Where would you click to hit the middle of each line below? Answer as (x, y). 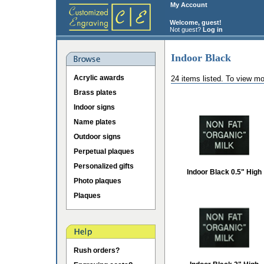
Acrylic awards (99, 78)
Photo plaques (98, 181)
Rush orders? (97, 250)
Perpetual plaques (104, 151)
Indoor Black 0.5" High (224, 172)
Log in (213, 29)
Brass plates (95, 93)
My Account (189, 5)
